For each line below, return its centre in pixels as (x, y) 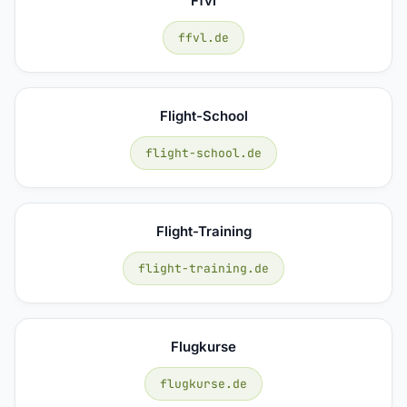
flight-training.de (203, 268)
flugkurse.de (203, 383)
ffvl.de (203, 37)
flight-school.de (203, 153)
